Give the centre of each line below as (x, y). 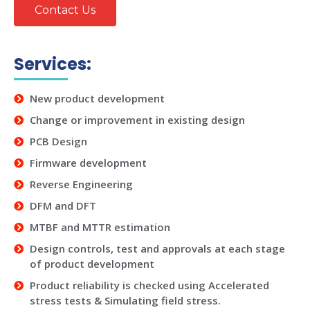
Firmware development (88, 162)
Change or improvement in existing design (137, 119)
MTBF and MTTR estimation (100, 227)
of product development (92, 263)
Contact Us (65, 10)
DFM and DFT (63, 205)
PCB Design (58, 141)
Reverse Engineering (81, 184)
